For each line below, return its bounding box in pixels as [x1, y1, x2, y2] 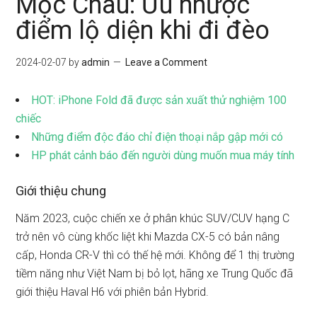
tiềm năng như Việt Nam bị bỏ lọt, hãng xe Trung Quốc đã [16, 267, 294, 280]
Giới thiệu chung [16, 183, 107, 198]
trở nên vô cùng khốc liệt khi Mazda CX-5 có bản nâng [16, 230, 280, 243]
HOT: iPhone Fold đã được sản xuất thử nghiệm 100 [31, 93, 287, 107]
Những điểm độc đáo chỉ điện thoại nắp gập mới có [31, 130, 284, 144]
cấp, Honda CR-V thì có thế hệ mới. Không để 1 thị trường [16, 248, 295, 262]
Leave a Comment [125, 57, 208, 68]
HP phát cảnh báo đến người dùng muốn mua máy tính [31, 149, 295, 162]
